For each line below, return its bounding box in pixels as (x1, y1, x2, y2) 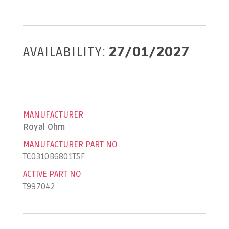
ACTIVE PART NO (22, 169, 81, 179)
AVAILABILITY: (22, 43, 106, 60)
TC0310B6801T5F (22, 151, 85, 162)
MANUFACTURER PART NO (22, 139, 118, 150)
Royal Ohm (22, 122, 65, 132)
